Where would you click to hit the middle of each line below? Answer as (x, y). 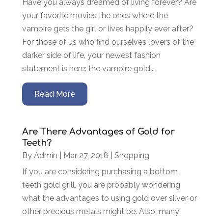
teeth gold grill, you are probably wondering (101, 185)
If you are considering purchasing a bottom (100, 172)
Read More (55, 94)
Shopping (132, 155)
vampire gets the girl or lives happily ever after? (108, 29)
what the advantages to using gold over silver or (109, 198)
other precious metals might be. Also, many (100, 211)
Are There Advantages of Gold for (98, 132)
